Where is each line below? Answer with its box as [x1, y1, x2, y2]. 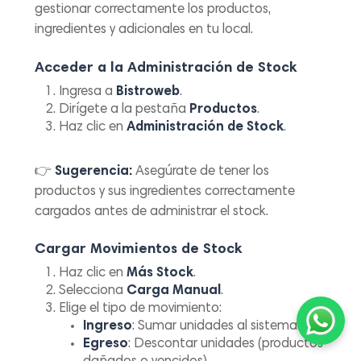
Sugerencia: [55, 164, 133, 179]
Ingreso [83, 320, 133, 334]
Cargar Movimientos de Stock [35, 243, 243, 258]
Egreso [83, 338, 129, 352]
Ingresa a [59, 85, 117, 99]
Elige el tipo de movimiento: [59, 302, 222, 317]
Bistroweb [116, 85, 180, 99]
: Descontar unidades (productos [128, 338, 324, 352]
